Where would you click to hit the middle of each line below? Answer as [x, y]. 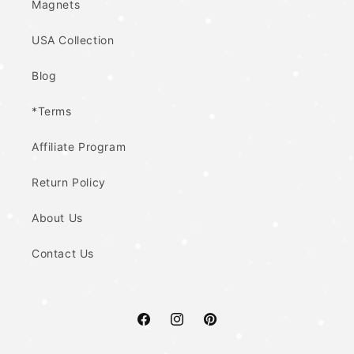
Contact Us [63, 253]
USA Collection [73, 40]
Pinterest [227, 328]
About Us [57, 218]
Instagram [197, 328]
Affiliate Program [79, 147]
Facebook [163, 328]
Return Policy [69, 182]
